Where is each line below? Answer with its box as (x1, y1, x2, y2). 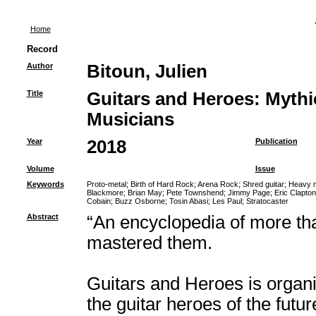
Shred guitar (242, 180, 284, 188)
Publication (255, 137, 298, 145)
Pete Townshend (166, 188, 224, 197)
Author (26, 61, 53, 70)
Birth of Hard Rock (130, 180, 194, 188)
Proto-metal (86, 180, 126, 188)
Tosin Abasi (169, 197, 208, 205)
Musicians (86, 109, 174, 129)
